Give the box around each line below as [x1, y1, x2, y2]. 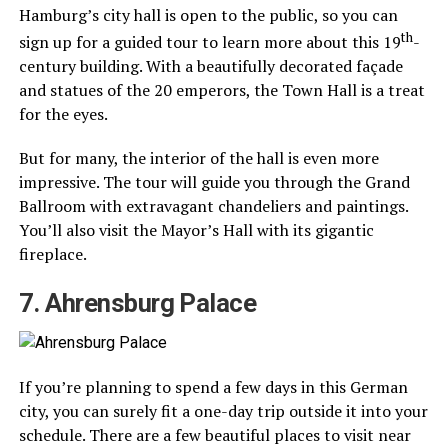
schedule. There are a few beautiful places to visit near [18, 423, 411, 446]
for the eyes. [18, 103, 108, 126]
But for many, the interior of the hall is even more [18, 147, 379, 170]
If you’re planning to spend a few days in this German [18, 375, 408, 398]
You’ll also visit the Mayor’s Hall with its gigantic [18, 219, 374, 242]
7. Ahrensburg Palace [18, 288, 257, 319]
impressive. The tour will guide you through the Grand [18, 171, 410, 194]
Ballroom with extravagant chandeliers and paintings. [18, 195, 408, 218]
